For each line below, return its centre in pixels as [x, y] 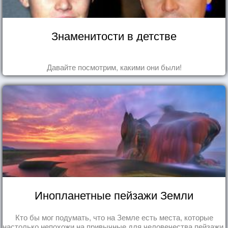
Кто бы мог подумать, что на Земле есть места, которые [114, 217]
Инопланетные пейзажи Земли [114, 194]
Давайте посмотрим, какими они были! [114, 67]
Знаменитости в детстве [114, 35]
